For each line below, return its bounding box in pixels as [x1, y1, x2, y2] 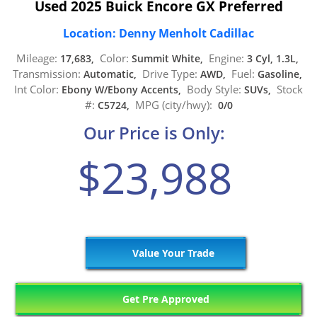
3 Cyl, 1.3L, [243, 52, 301, 66]
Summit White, [128, 52, 209, 66]
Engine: [208, 51, 244, 66]
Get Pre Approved [120, 292, 210, 306]
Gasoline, [254, 67, 305, 81]
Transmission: [12, 67, 81, 81]
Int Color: [14, 82, 59, 97]
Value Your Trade [129, 246, 214, 260]
